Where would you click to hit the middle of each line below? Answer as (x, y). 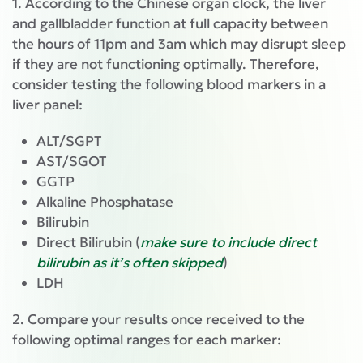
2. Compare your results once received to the (158, 320)
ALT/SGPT (71, 141)
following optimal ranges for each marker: (147, 340)
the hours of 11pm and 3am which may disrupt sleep (179, 44)
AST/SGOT (72, 162)
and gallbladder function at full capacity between (170, 24)
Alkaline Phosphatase (105, 202)
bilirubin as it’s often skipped (130, 263)
